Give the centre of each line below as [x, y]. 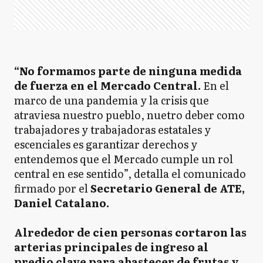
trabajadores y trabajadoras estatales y [112, 129]
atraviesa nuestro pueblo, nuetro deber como [129, 115]
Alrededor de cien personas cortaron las [130, 232]
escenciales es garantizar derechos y [106, 144]
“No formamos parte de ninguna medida [128, 71]
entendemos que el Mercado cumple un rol [124, 159]
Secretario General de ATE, [166, 188]
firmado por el [51, 188]
